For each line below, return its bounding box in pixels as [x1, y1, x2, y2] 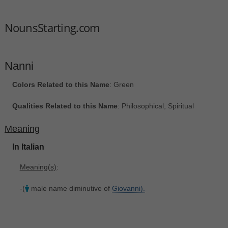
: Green [109, 80, 134, 89]
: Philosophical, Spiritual [117, 102, 194, 110]
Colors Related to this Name [12, 80, 109, 89]
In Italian [12, 142, 44, 152]
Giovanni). [111, 184, 145, 192]
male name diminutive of [28, 184, 112, 192]
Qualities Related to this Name [12, 102, 118, 110]
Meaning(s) [19, 162, 56, 171]
